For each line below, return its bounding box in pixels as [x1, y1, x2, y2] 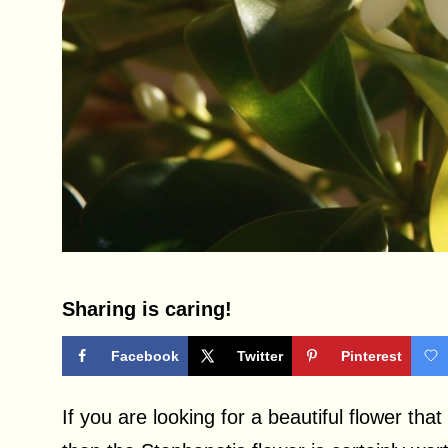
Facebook [111, 348, 179, 365]
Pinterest [341, 348, 402, 365]
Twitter [237, 348, 283, 365]
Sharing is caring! [62, 298, 232, 321]
